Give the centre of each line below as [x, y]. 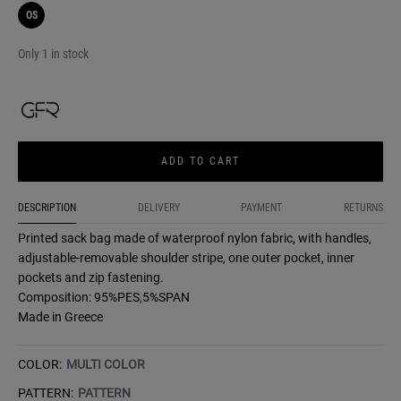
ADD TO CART [200, 162]
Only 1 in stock [53, 54]
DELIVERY [158, 208]
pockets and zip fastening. [91, 278]
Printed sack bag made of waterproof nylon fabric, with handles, [195, 239]
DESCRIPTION [47, 208]
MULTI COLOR [106, 365]
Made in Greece [60, 317]
